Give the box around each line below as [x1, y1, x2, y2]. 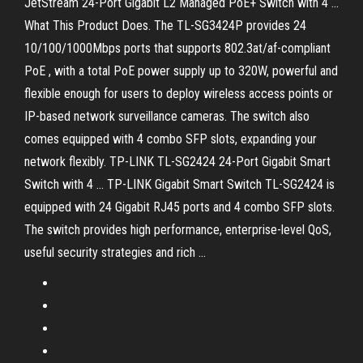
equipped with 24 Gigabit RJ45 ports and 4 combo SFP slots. [24, 199, 335, 215]
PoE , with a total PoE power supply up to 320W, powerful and [24, 63, 338, 79]
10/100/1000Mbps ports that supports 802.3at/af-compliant [24, 41, 331, 56]
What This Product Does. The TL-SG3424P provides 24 [24, 18, 306, 33]
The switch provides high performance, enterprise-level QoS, [24, 222, 331, 237]
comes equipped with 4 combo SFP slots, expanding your [24, 131, 317, 147]
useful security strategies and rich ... [24, 245, 206, 260]
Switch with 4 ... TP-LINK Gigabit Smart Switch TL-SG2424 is [24, 177, 335, 192]
